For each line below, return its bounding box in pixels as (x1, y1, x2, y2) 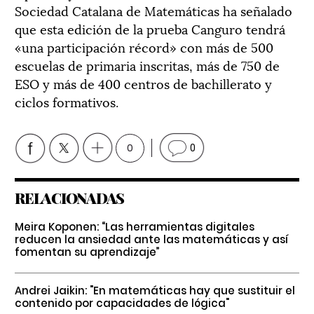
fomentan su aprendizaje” (15, 244, 160, 259)
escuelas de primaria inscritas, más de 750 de (15, 55, 280, 74)
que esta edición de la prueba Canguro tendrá (15, 18, 285, 38)
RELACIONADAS (15, 187, 124, 207)
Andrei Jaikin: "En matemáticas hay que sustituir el (15, 282, 295, 298)
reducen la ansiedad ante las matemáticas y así (15, 231, 288, 247)
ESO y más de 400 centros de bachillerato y (15, 73, 272, 93)
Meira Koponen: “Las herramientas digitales (15, 219, 254, 234)
